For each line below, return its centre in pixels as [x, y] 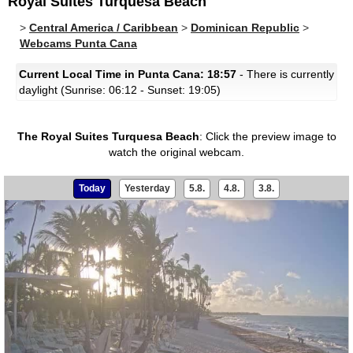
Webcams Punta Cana [78, 43]
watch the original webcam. [176, 152]
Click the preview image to [271, 136]
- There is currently [285, 74]
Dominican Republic [245, 28]
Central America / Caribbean [104, 28]
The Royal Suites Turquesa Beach [108, 136]
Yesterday [147, 188]
